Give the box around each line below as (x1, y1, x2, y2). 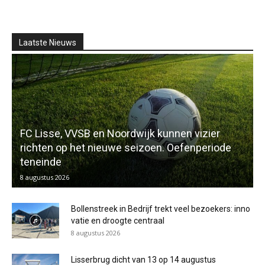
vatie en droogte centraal (71, 215, 166, 225)
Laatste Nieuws (19, 38, 76, 48)
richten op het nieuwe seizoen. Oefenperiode (20, 141, 231, 154)
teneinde (20, 155, 62, 168)
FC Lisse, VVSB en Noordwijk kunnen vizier (20, 127, 220, 140)
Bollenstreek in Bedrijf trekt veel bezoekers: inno (71, 203, 250, 214)
